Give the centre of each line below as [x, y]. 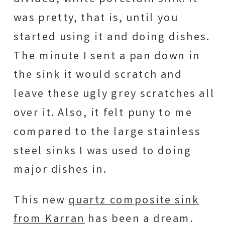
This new [41, 201]
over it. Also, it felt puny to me [103, 113]
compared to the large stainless [107, 132]
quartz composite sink [134, 201]
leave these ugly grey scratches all [114, 94]
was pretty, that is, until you [96, 18]
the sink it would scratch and [98, 75]
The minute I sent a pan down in [107, 57]
